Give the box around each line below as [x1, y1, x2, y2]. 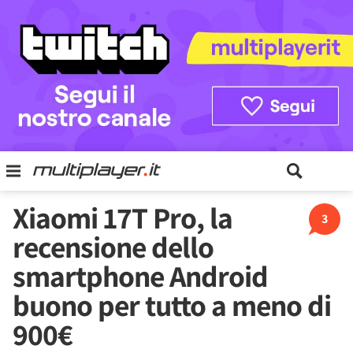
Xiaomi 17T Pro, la [13, 198, 232, 237]
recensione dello [13, 227, 214, 266]
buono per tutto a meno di [13, 285, 331, 325]
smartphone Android [13, 256, 268, 295]
